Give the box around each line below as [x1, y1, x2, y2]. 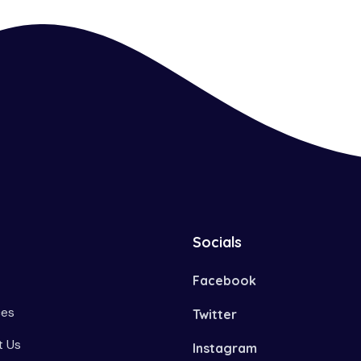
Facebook [193, 272, 256, 289]
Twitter [193, 306, 237, 323]
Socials [193, 233, 242, 251]
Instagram [193, 340, 257, 357]
